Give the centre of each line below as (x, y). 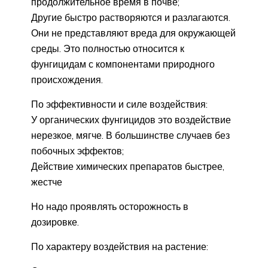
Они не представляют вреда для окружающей (133, 33)
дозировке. (55, 222)
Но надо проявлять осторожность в (110, 207)
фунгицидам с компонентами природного (123, 64)
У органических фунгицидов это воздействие (131, 120)
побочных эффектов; (77, 151)
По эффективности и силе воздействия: (119, 104)
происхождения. (67, 80)
